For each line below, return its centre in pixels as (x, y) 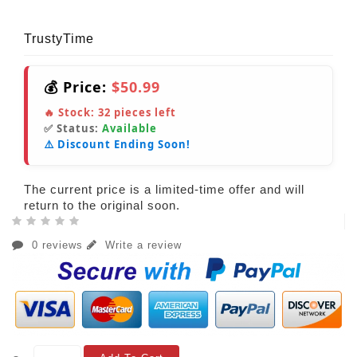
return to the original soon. (102, 205)
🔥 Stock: (71, 112)
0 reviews (57, 245)
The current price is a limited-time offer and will (164, 189)
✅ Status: (73, 128)
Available (129, 128)
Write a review (141, 245)
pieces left (143, 112)
